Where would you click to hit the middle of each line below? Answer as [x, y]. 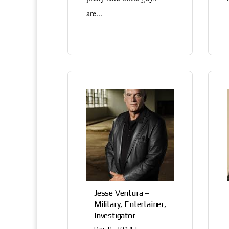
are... [94, 13]
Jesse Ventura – [122, 193]
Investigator [115, 215]
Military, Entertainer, [130, 204]
